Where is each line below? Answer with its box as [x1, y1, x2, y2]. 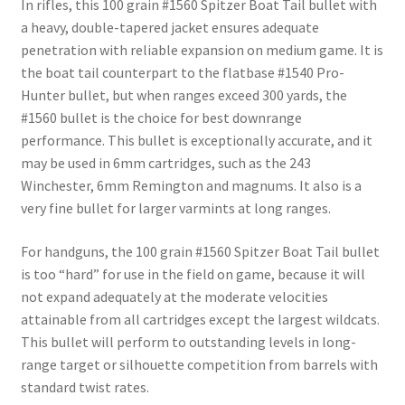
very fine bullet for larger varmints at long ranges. [20, 199, 331, 218]
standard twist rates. [20, 378, 149, 397]
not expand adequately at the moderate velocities [20, 287, 328, 306]
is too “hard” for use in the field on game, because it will [20, 265, 365, 284]
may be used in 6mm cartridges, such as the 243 [20, 154, 311, 173]
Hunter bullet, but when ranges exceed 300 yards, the [20, 86, 347, 105]
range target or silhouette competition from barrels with [20, 355, 378, 374]
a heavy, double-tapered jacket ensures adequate [20, 18, 319, 37]
